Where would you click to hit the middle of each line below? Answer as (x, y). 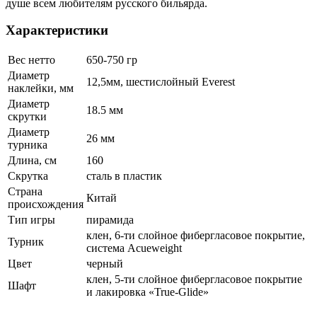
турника (28, 145)
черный (105, 264)
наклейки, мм (41, 88)
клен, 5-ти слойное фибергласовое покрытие (194, 279)
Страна (25, 192)
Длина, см (32, 161)
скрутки (27, 117)
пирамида (110, 220)
